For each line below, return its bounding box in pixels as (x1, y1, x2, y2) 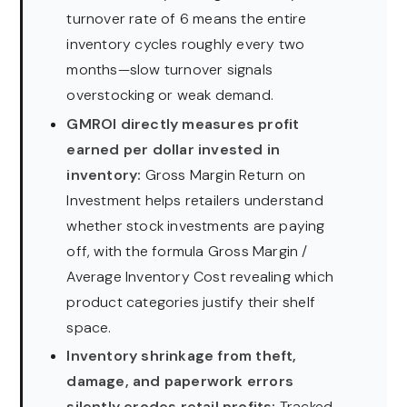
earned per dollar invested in (66, 139, 281, 159)
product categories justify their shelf (66, 292, 316, 312)
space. (66, 317, 112, 337)
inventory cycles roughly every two (66, 35, 305, 55)
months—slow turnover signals (66, 60, 273, 80)
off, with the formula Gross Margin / (66, 241, 308, 261)
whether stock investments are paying (66, 215, 325, 235)
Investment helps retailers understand (66, 190, 323, 210)
